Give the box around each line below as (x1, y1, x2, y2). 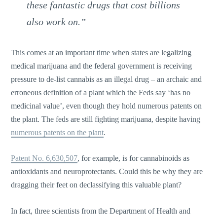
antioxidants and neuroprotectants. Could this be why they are (11, 167, 203, 176)
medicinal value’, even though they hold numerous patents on (11, 101, 202, 110)
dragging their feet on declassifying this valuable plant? (11, 181, 182, 189)
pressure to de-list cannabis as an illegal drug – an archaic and (11, 74, 202, 83)
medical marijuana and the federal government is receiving (11, 61, 192, 70)
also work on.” (27, 16, 86, 27)
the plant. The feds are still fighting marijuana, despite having (11, 114, 201, 123)
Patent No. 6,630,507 (11, 154, 78, 163)
